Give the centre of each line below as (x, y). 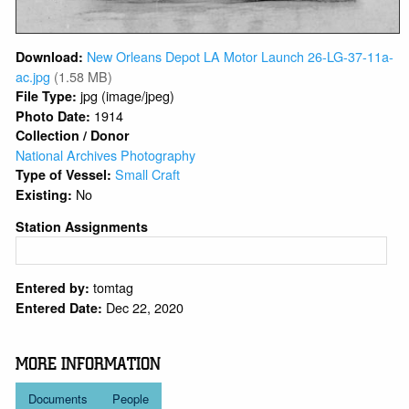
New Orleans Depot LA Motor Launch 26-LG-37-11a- (241, 56)
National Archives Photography (106, 154)
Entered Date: (59, 308)
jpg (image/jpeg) (128, 95)
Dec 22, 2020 (145, 308)
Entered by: (53, 288)
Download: (50, 56)
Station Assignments (82, 226)
